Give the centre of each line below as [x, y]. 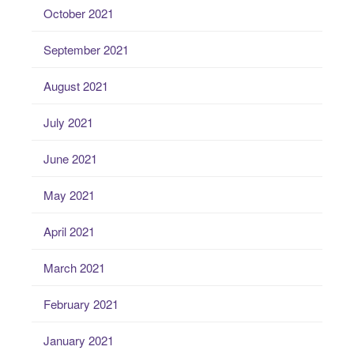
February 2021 [81, 304]
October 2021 [79, 13]
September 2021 [86, 50]
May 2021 [69, 195]
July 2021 [68, 122]
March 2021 [74, 268]
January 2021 [79, 341]
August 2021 [76, 86]
